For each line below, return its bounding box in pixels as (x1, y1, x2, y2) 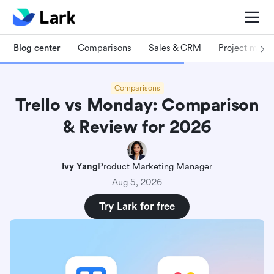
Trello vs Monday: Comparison (15, 95, 259, 115)
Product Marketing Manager (98, 161, 212, 172)
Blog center (13, 42, 61, 53)
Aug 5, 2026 (112, 177, 162, 188)
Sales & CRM (149, 42, 201, 53)
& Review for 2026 (62, 117, 212, 137)
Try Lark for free (99, 201, 175, 212)
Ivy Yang (62, 161, 98, 172)
